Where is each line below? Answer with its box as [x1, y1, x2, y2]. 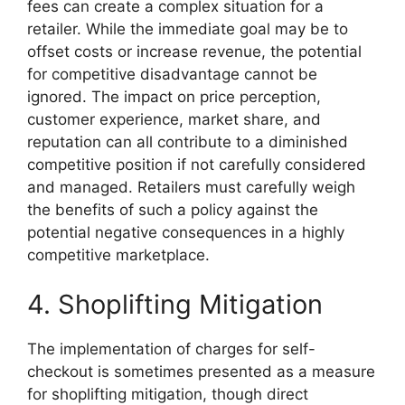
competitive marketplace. [27, 245, 210, 264]
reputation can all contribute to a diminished [27, 132, 348, 151]
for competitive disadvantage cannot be [27, 64, 317, 83]
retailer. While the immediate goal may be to [27, 19, 348, 38]
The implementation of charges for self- [27, 340, 316, 359]
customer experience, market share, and [27, 109, 321, 128]
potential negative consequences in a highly [27, 222, 344, 241]
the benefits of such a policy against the [27, 200, 318, 219]
